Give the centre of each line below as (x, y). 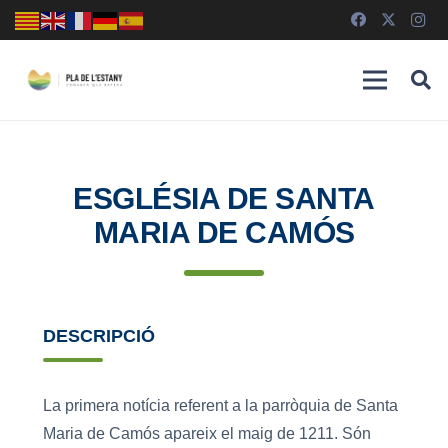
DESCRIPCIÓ (98, 336)
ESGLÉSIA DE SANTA (224, 198)
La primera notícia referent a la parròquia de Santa (220, 405)
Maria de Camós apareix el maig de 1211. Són (206, 433)
